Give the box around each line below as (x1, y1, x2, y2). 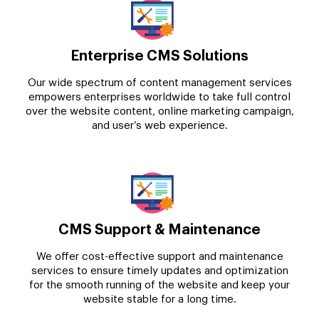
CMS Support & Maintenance (58, 222, 261, 237)
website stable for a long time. (83, 293, 236, 305)
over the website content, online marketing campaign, (25, 105, 294, 117)
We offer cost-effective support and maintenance (36, 251, 283, 262)
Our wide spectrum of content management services (27, 77, 292, 88)
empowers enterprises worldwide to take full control (28, 91, 291, 103)
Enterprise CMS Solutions (70, 48, 249, 63)
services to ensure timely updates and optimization (31, 265, 288, 276)
